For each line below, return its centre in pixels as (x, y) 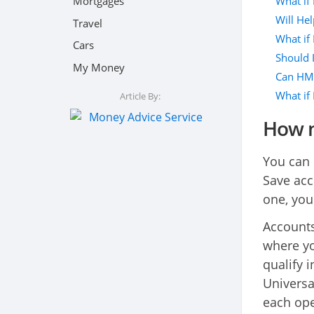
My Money (99, 67)
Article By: (141, 96)
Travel (88, 23)
